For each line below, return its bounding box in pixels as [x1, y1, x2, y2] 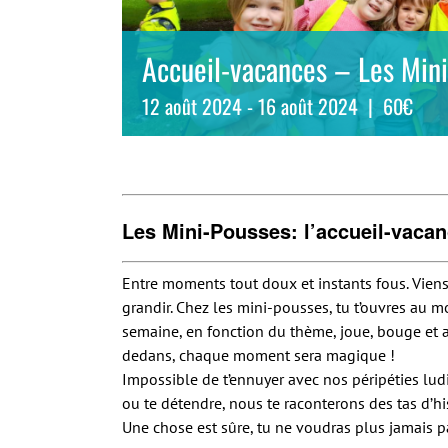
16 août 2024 [258, 90, 358, 121]
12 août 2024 [142, 90, 242, 121]
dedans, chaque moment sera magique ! [122, 344, 395, 365]
